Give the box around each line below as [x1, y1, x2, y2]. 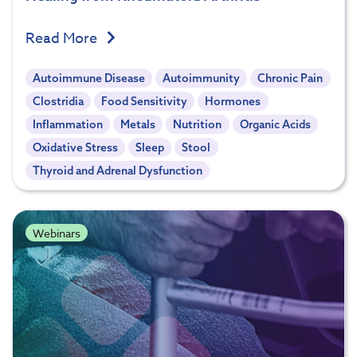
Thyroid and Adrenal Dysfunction [33, 163, 203, 178]
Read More [25, 28, 100, 50]
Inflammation [33, 116, 104, 131]
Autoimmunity [163, 71, 241, 86]
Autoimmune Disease [33, 71, 146, 86]
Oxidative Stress [33, 139, 119, 155]
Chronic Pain [257, 71, 324, 86]
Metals [120, 116, 156, 131]
